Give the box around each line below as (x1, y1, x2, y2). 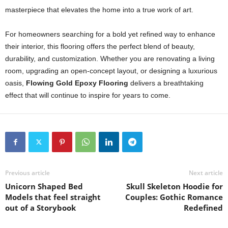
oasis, (5, 79, 26, 87)
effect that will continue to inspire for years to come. (5, 91, 170, 99)
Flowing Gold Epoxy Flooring (26, 79, 128, 87)
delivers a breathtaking (128, 79, 204, 87)
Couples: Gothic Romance (125, 192, 223, 202)
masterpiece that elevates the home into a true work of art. (5, 6, 193, 14)
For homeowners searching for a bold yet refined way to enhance (5, 30, 215, 38)
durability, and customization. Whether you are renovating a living (5, 54, 215, 63)
